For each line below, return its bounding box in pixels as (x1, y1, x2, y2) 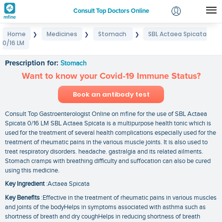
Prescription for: (5, 59, 60, 67)
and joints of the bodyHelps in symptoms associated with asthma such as (5, 203, 206, 211)
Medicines (46, 30, 77, 38)
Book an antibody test (72, 89, 150, 99)
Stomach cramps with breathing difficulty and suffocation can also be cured (5, 157, 211, 165)
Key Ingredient (5, 180, 45, 188)
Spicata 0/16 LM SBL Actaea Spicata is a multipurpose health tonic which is (5, 119, 211, 127)
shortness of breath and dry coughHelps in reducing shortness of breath (5, 212, 200, 221)
